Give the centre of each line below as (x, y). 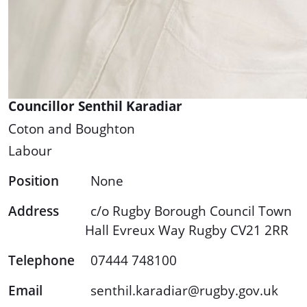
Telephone (41, 260)
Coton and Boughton (72, 129)
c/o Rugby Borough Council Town (191, 211)
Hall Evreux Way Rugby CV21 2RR (187, 230)
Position (34, 181)
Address (34, 211)
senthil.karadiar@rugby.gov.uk (184, 291)
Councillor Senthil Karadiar (95, 106)
